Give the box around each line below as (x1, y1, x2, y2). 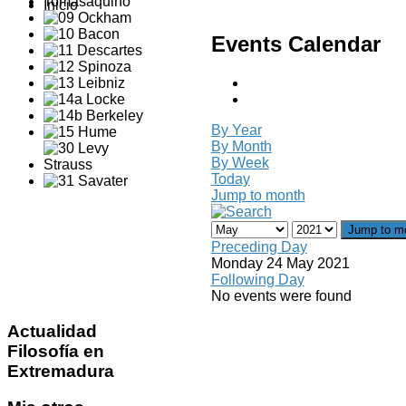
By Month (210, 138, 272, 154)
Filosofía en (7, 341, 104, 361)
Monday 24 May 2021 (210, 255, 350, 271)
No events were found (210, 287, 352, 304)
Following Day (210, 271, 304, 287)
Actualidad (7, 321, 97, 341)
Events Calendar (210, 31, 381, 56)
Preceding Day (210, 238, 307, 255)
